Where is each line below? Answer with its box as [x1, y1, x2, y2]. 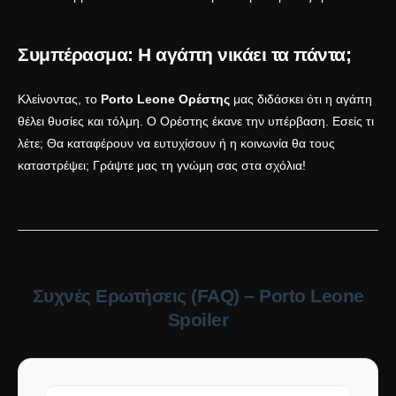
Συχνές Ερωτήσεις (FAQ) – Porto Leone [32, 286, 364, 307]
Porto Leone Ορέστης [101, 92, 230, 107]
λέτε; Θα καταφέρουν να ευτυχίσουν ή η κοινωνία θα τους [18, 136, 335, 151]
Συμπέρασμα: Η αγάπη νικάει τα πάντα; [18, 44, 351, 65]
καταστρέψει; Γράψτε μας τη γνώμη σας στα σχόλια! [18, 158, 306, 173]
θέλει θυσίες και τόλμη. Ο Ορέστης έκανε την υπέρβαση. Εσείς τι [18, 114, 374, 129]
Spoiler [167, 309, 229, 331]
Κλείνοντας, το [18, 92, 101, 107]
